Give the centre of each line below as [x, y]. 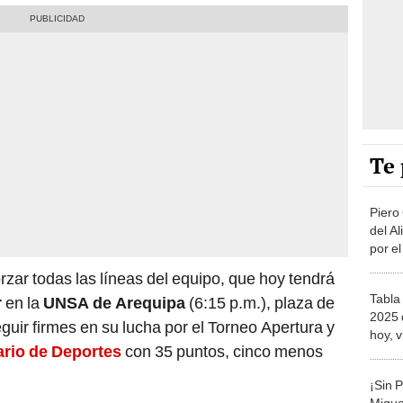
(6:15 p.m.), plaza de [260, 303]
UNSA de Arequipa [114, 303]
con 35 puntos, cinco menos [222, 352]
